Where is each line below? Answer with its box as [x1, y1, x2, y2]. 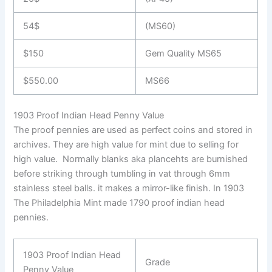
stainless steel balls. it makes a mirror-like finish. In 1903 [13, 182, 245, 194]
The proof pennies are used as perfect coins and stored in [13, 124, 253, 135]
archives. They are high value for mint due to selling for [13, 138, 239, 150]
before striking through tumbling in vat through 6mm [13, 168, 231, 179]
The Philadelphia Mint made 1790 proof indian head [13, 197, 225, 208]
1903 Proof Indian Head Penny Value [13, 109, 165, 121]
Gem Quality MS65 [145, 48, 222, 59]
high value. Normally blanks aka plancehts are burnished [13, 153, 248, 165]
